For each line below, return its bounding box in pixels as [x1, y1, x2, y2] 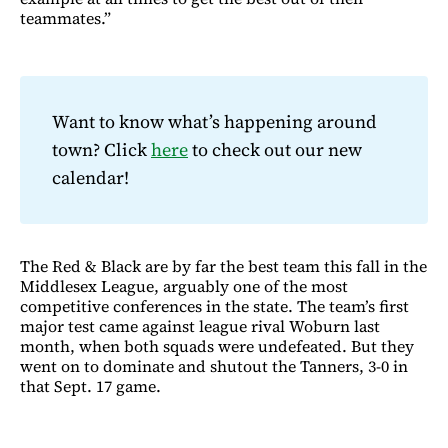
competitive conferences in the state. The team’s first [20, 295, 409, 318]
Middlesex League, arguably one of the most [20, 275, 348, 298]
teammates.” [20, 7, 111, 30]
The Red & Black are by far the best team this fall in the [20, 255, 427, 278]
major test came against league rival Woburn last [20, 315, 380, 338]
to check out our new [188, 137, 362, 163]
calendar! [52, 165, 129, 191]
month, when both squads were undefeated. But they [20, 335, 414, 358]
